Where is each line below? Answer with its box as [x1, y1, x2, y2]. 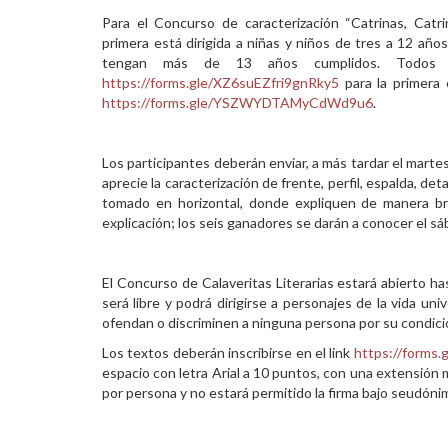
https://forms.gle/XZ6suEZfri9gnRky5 [102, 74, 339, 91]
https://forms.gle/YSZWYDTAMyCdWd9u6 [102, 94, 373, 111]
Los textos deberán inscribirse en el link [102, 344, 354, 361]
